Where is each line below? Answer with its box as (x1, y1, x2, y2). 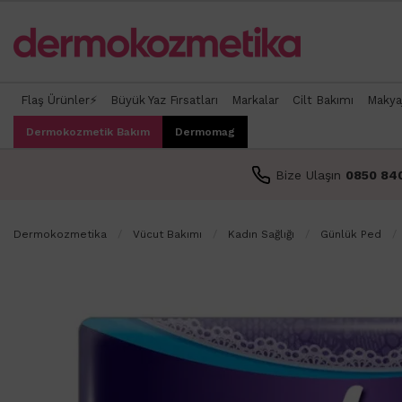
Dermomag (175, 126, 235, 139)
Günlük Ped (320, 227, 381, 240)
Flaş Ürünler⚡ (20, 92, 97, 107)
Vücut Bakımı (133, 227, 202, 240)
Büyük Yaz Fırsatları (109, 92, 218, 107)
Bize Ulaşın (275, 167, 345, 182)
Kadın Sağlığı (228, 227, 294, 240)
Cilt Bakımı (292, 92, 354, 107)
